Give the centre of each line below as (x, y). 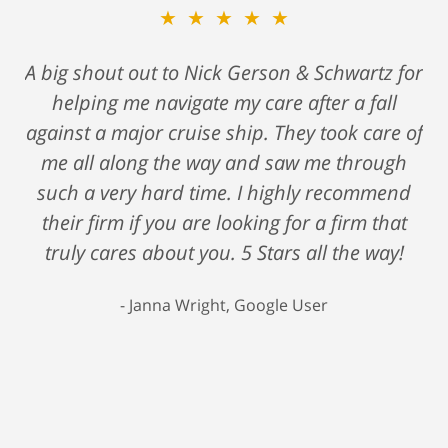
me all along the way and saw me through (224, 162)
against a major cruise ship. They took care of (224, 132)
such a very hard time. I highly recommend (224, 192)
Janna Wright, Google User (228, 304)
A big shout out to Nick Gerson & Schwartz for (224, 72)
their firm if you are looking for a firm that (224, 222)
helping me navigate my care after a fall (224, 102)
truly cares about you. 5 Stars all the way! (224, 252)
